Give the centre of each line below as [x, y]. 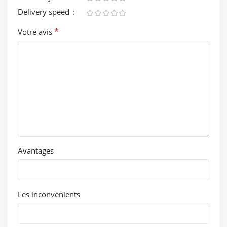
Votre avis [36, 32]
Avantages [36, 151]
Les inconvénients [49, 194]
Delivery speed [45, 12]
